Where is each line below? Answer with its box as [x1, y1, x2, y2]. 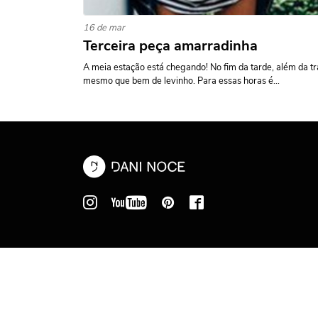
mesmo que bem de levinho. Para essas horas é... [83, 75, 280, 87]
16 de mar [83, 21, 125, 34]
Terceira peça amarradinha [83, 36, 258, 55]
